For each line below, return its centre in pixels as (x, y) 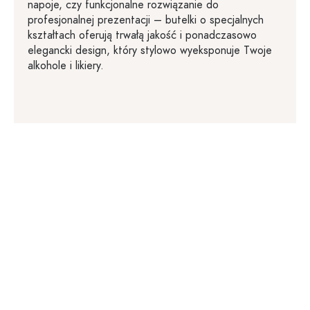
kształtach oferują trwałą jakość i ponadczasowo (142, 35)
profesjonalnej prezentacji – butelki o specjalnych (146, 20)
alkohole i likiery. (66, 66)
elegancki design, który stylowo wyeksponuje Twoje (150, 51)
